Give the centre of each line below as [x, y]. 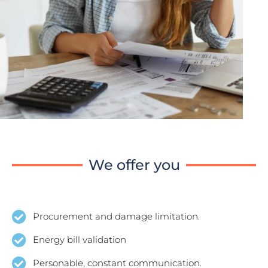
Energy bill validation [80, 240]
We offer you [134, 165]
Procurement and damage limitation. [116, 217]
